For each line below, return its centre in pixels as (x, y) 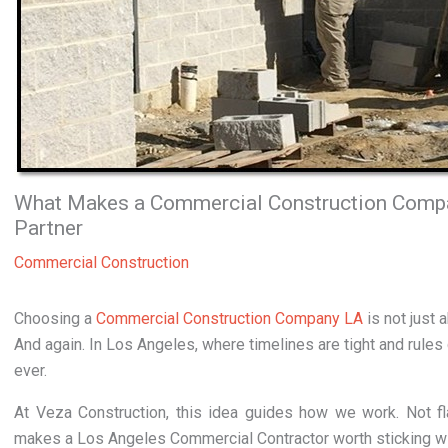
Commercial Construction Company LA (229, 318)
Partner (48, 228)
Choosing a (55, 318)
